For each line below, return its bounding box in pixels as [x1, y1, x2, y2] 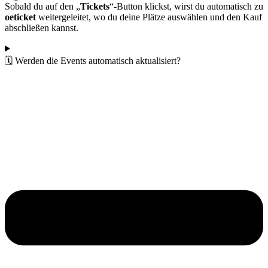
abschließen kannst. [5, 23, 78, 33]
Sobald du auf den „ [5, 1, 80, 12]
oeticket [5, 12, 36, 23]
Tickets [80, 1, 109, 12]
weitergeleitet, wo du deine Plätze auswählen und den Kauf [36, 12, 262, 23]
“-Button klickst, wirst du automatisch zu [109, 1, 263, 12]
